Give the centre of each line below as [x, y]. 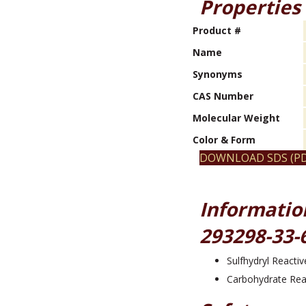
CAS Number [223, 96]
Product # [217, 30]
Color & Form [224, 140]
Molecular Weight [236, 118]
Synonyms [218, 74]
